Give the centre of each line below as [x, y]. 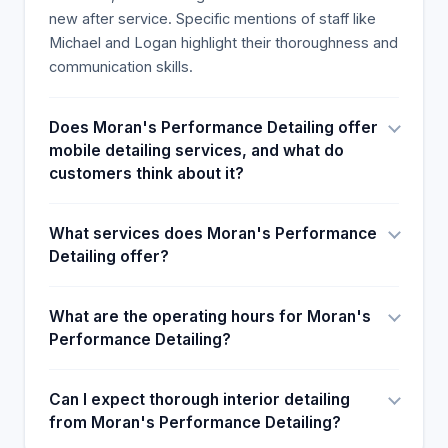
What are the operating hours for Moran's [210, 316]
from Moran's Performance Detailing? [195, 422]
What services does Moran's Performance [213, 233]
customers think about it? [146, 173]
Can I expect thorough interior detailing [199, 399]
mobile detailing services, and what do [196, 150]
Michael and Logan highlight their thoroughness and [223, 42]
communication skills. [121, 66]
